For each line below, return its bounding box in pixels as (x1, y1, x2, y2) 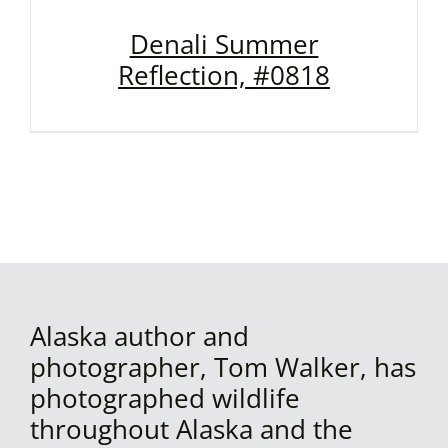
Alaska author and (29, 318, 249, 355)
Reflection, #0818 (118, 57, 330, 94)
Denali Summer (129, 26, 319, 63)
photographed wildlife (29, 380, 300, 417)
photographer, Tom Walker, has (29, 349, 416, 386)
